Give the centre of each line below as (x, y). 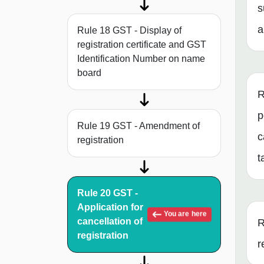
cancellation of (110, 222)
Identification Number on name (141, 59)
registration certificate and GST (142, 45)
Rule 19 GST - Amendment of (138, 126)
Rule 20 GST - (108, 193)
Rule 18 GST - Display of (129, 31)
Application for (110, 207)
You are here (184, 214)
